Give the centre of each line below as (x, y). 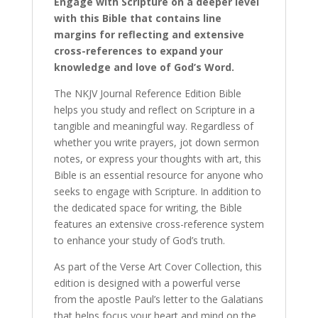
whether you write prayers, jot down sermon (156, 142)
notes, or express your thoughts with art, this (157, 158)
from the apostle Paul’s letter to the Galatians (158, 299)
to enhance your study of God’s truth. (139, 240)
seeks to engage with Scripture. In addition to (157, 191)
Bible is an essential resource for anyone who (158, 175)
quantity (49, 35)
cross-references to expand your (138, 50)
